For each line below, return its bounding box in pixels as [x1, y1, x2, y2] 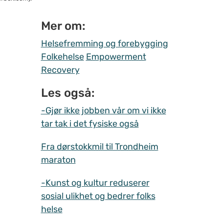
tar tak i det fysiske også [41, 118, 139, 129]
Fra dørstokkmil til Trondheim [41, 141, 158, 152]
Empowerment [86, 51, 146, 62]
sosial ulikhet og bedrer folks [41, 190, 155, 201]
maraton [41, 154, 76, 165]
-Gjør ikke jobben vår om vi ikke [41, 105, 166, 116]
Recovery [41, 64, 80, 75]
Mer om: [41, 19, 86, 33]
